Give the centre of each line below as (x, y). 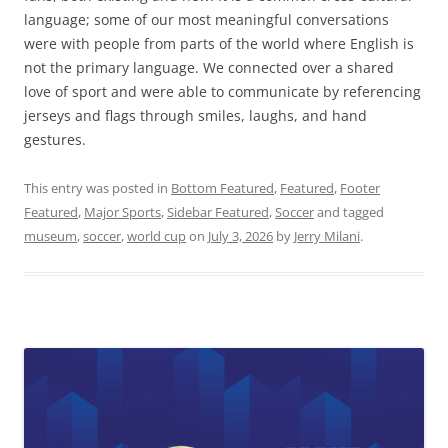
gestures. (57, 139)
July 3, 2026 (240, 235)
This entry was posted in (97, 187)
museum (50, 235)
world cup (156, 235)
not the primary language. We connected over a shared (209, 67)
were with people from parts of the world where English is (219, 43)
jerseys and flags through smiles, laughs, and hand (195, 115)
